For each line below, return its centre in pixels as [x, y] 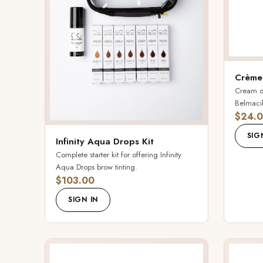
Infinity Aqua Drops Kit [105, 141]
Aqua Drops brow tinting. [97, 167]
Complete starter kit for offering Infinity [119, 154]
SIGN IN [83, 199]
